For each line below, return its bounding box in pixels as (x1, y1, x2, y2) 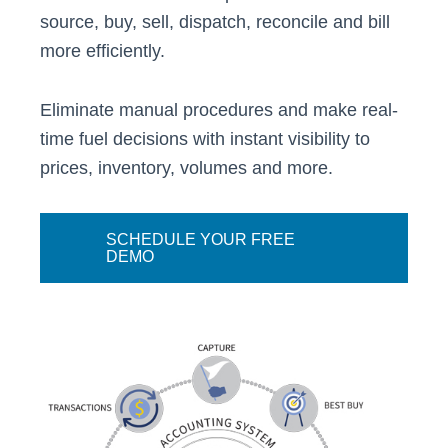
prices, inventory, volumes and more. (40, 158, 334, 178)
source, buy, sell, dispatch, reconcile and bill (40, 12, 391, 32)
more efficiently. (40, 41, 166, 61)
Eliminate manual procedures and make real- (40, 100, 399, 120)
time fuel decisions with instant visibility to (40, 129, 371, 149)
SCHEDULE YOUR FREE (106, 231, 296, 248)
